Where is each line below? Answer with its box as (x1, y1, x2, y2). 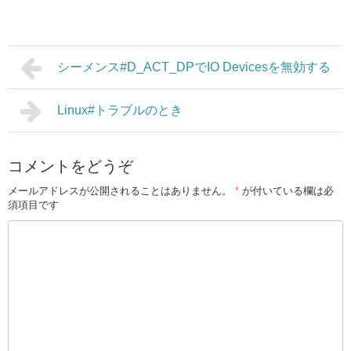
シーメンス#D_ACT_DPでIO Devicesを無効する (56, 60, 331, 74)
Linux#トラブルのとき (56, 103, 183, 117)
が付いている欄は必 (239, 185, 334, 197)
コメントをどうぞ (8, 157, 133, 175)
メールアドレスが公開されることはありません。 (8, 185, 232, 197)
